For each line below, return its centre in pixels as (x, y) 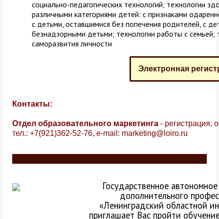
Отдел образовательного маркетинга (85, 123)
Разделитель (34, 159)
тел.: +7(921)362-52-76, (54, 133)
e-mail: (109, 133)
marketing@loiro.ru (155, 133)
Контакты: (32, 104)
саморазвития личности (72, 44)
